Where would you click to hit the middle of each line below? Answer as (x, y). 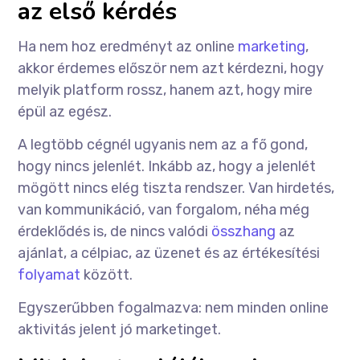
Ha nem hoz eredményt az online (128, 47)
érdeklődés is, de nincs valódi (115, 231)
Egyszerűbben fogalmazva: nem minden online (174, 308)
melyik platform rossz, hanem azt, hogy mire (166, 90)
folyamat (51, 275)
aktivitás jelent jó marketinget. (120, 329)
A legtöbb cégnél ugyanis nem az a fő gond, (163, 145)
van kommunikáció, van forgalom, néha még (164, 210)
